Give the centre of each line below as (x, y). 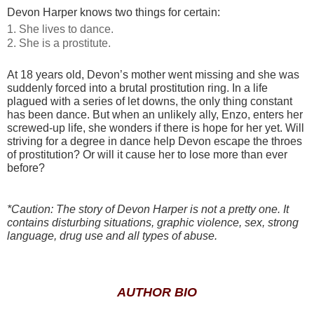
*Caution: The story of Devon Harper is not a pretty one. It (148, 209)
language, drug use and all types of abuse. (112, 235)
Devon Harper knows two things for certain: (114, 12)
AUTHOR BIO (157, 293)
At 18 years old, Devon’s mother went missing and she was (153, 74)
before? (26, 168)
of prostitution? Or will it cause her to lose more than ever (147, 154)
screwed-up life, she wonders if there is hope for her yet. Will (156, 128)
